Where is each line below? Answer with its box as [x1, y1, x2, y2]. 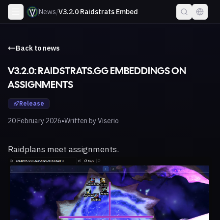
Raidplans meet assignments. [8, 144, 119, 155]
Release [19, 100, 44, 107]
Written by [64, 116, 98, 125]
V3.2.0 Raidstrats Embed [58, 7, 138, 16]
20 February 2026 [8, 116, 61, 125]
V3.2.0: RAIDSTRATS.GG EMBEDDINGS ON [8, 67, 186, 76]
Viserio [98, 116, 119, 125]
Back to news [16, 44, 59, 53]
